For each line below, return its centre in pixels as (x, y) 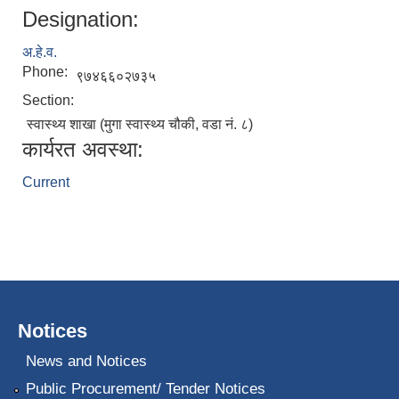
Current (46, 183)
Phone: (47, 72)
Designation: (81, 20)
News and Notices (86, 361)
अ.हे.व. (40, 53)
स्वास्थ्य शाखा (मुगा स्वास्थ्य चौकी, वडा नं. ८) (140, 125)
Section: (50, 101)
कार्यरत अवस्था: (83, 150)
